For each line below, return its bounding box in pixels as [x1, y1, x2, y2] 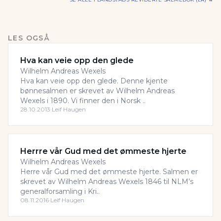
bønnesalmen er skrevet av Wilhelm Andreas [20, 86, 175, 95]
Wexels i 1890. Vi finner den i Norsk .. [20, 96, 146, 105]
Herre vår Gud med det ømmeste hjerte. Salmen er [20, 167, 198, 176]
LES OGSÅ [8, 34, 50, 42]
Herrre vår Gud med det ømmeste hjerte [20, 147, 186, 156]
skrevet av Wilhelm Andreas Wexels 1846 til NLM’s [20, 177, 193, 186]
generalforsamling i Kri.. [20, 187, 100, 196]
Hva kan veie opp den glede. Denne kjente [20, 76, 168, 85]
